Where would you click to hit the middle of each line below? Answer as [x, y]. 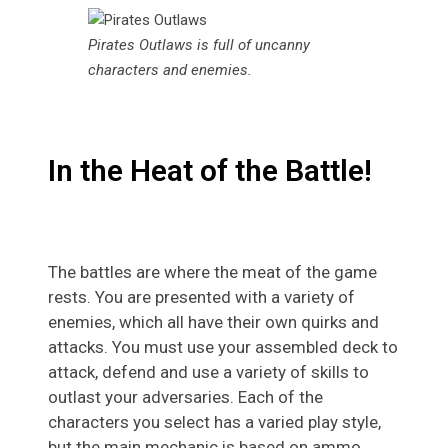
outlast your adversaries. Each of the [185, 396]
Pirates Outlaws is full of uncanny [199, 45]
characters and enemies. [170, 70]
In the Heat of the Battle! [210, 170]
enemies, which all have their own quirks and [213, 321]
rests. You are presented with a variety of [201, 296]
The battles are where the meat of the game [212, 271]
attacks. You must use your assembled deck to [223, 346]
